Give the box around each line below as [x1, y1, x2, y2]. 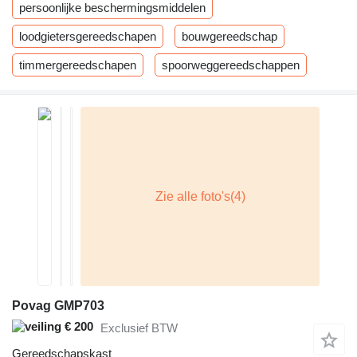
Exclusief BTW [100, 320, 178, 335]
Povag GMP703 [12, 299, 104, 312]
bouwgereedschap [182, 29, 277, 43]
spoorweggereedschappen [162, 58, 300, 72]
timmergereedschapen [19, 58, 136, 72]
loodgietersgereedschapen [19, 29, 156, 43]
